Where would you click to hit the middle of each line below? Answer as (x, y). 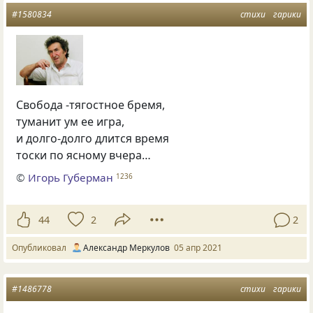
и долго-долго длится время (93, 138)
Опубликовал (41, 248)
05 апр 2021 (198, 248)
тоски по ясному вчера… (84, 155)
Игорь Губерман (71, 178)
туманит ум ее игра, (71, 121)
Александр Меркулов (126, 248)
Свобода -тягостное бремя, (91, 104)
